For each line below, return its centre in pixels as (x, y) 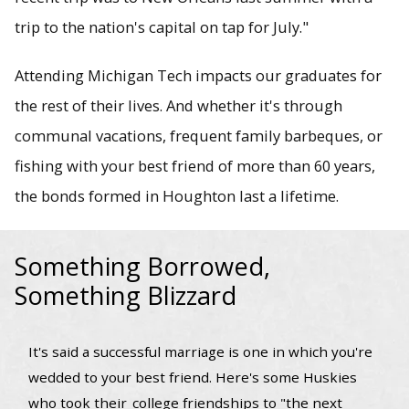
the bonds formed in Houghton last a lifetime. (177, 196)
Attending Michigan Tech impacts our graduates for (198, 76)
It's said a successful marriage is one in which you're (200, 351)
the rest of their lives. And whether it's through (178, 106)
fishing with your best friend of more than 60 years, (195, 166)
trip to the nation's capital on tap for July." (162, 26)
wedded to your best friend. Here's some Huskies (193, 377)
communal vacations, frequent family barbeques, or (199, 136)
